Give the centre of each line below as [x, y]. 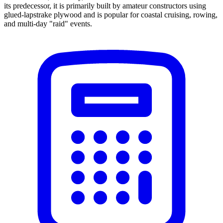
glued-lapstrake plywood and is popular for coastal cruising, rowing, [111, 14]
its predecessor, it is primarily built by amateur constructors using [105, 5]
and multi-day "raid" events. [48, 23]
